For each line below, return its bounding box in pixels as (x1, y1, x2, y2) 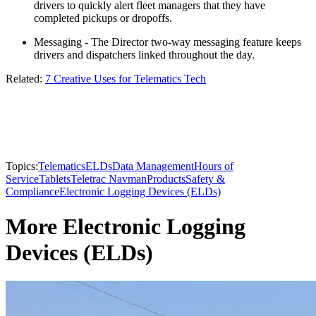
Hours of (194, 160, 233, 173)
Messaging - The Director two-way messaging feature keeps (34, 36, 301, 49)
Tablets (39, 173, 71, 186)
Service (6, 173, 39, 186)
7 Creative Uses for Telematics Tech (45, 73, 206, 85)
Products (147, 173, 186, 186)
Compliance (6, 186, 59, 198)
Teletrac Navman (71, 173, 147, 186)
